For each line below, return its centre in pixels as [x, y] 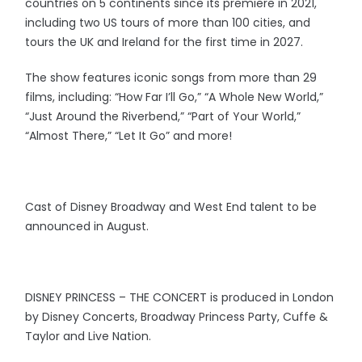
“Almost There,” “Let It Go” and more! [129, 136]
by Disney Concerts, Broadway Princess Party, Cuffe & [177, 317]
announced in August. [87, 227]
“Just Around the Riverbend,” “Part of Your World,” [163, 117]
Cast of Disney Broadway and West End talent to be [171, 207]
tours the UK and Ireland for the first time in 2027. [164, 42]
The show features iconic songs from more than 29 [171, 78]
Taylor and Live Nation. [88, 337]
